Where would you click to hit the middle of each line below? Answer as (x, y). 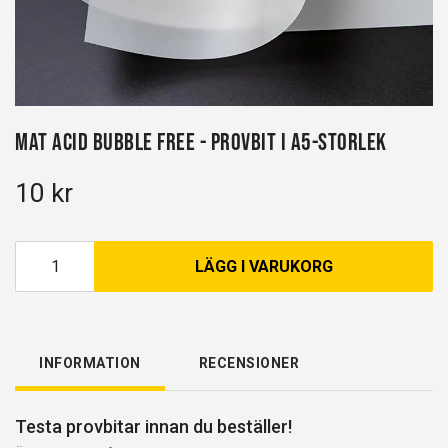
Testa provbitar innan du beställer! (153, 426)
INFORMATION (90, 363)
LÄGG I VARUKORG (263, 266)
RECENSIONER (248, 363)
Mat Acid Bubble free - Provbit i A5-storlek (201, 141)
